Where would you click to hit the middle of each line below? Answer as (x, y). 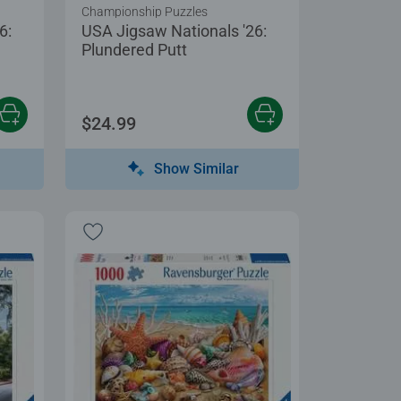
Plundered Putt (134, 49)
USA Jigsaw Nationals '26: (174, 30)
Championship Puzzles (145, 11)
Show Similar (196, 168)
